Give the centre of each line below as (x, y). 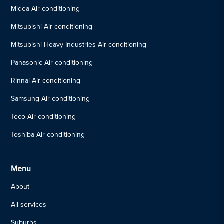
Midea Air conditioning (46, 8)
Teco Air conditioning (44, 116)
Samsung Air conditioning (51, 98)
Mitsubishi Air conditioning (52, 26)
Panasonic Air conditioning (52, 62)
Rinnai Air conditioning (46, 80)
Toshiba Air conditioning (48, 134)
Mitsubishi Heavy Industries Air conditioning (79, 44)
